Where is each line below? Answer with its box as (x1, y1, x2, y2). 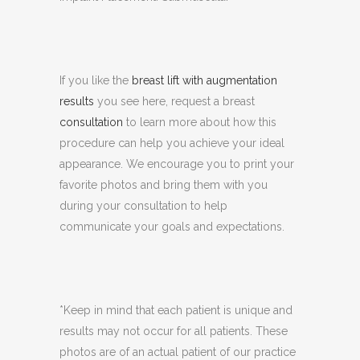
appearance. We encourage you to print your (59, 157, 294, 171)
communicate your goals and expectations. (59, 220, 284, 234)
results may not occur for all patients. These (59, 325, 288, 338)
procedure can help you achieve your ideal (59, 137, 284, 150)
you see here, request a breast (97, 95, 255, 108)
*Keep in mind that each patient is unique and (59, 304, 292, 317)
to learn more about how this (123, 116, 276, 129)
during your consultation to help (59, 199, 227, 213)
